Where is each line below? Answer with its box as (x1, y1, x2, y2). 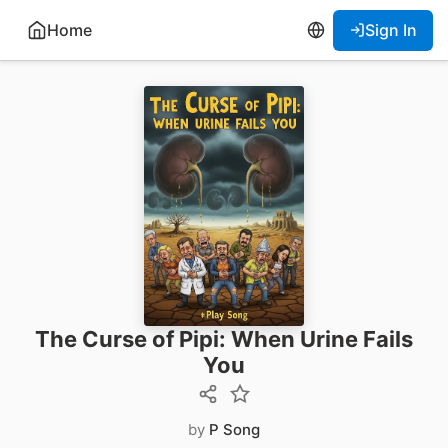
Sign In (365, 19, 417, 40)
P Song (209, 420, 260, 439)
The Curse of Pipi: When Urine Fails (35, 326, 413, 352)
